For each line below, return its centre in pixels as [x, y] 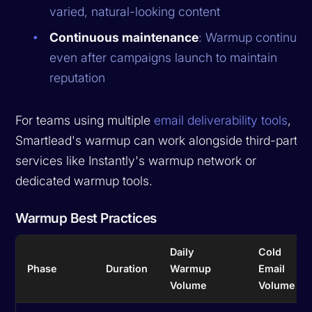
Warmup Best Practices [86, 218]
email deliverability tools [221, 120]
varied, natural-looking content [135, 11]
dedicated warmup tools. [84, 180]
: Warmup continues [255, 37]
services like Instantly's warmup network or [136, 160]
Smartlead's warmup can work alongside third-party [160, 140]
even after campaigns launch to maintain [164, 57]
